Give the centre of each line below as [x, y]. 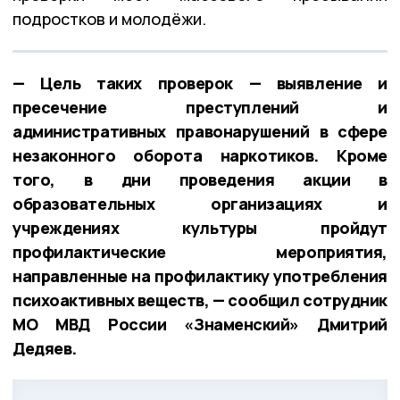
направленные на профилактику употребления [200, 275]
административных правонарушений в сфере [200, 131]
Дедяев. [45, 348]
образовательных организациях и [200, 203]
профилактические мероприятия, [200, 251]
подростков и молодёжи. [111, 18]
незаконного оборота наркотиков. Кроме [200, 155]
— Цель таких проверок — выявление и [200, 83]
